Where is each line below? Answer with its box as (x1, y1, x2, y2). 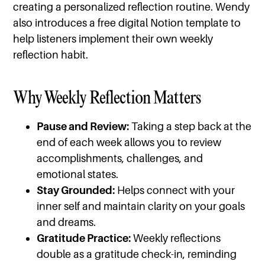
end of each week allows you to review (37, 136, 222, 149)
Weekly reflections (131, 232, 221, 245)
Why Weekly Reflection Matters (13, 86, 201, 109)
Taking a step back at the (129, 120, 252, 133)
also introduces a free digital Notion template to (13, 17, 241, 30)
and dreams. (37, 216, 96, 229)
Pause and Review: (37, 120, 130, 133)
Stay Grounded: (37, 184, 115, 197)
